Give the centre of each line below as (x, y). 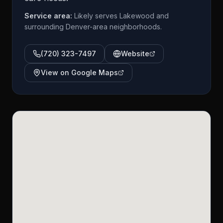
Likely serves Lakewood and (121, 16)
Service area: (49, 16)
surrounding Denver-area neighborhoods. (93, 27)
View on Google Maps (79, 72)
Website (135, 54)
